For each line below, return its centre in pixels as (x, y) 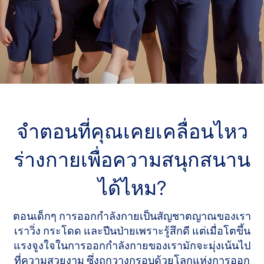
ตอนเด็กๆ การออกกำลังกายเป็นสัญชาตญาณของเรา (132, 217)
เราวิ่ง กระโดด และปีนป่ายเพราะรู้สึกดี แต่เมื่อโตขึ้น (132, 232)
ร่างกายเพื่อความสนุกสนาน (132, 161)
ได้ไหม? (132, 190)
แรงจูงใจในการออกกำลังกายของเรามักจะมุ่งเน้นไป (132, 246)
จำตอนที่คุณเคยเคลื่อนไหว (132, 133)
